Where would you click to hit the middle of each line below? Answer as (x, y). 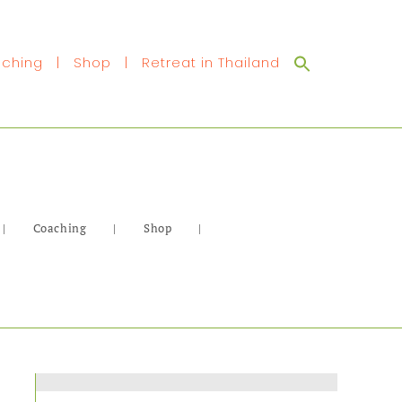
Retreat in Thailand (211, 63)
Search (338, 62)
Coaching (60, 228)
